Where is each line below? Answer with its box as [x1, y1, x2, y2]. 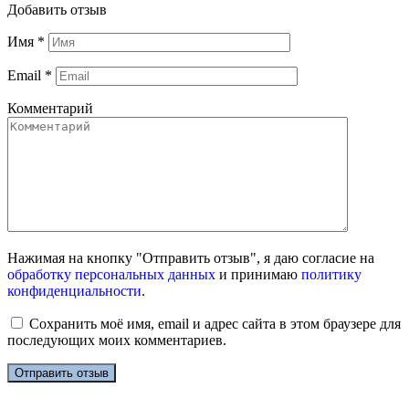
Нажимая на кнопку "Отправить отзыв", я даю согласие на [7, 249, 374, 266]
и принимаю [215, 266, 301, 282]
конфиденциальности [7, 282, 142, 299]
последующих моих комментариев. [7, 331, 226, 348]
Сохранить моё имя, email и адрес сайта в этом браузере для [29, 315, 401, 331]
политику [301, 266, 362, 282]
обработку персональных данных [7, 266, 215, 282]
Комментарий [7, 100, 93, 116]
